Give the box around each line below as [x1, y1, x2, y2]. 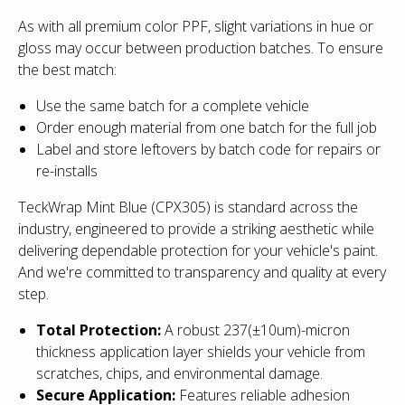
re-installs [36, 160, 98, 181]
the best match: [18, 59, 117, 80]
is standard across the [214, 196, 358, 217]
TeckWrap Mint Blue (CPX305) [18, 196, 211, 217]
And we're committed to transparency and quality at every [18, 261, 386, 282]
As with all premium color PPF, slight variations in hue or [18, 15, 373, 36]
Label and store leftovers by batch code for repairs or [36, 138, 381, 159]
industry [18, 218, 69, 239]
